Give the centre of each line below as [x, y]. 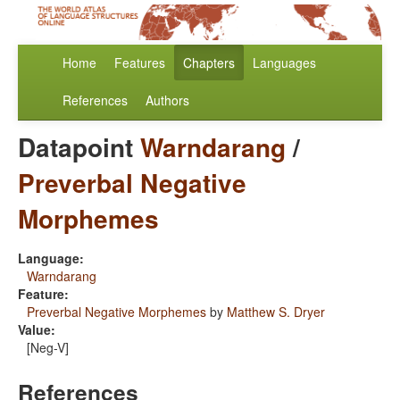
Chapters [209, 63]
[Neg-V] [48, 348]
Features [140, 63]
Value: [37, 330]
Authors [167, 100]
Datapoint [79, 147]
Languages [284, 63]
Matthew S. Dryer [276, 312]
